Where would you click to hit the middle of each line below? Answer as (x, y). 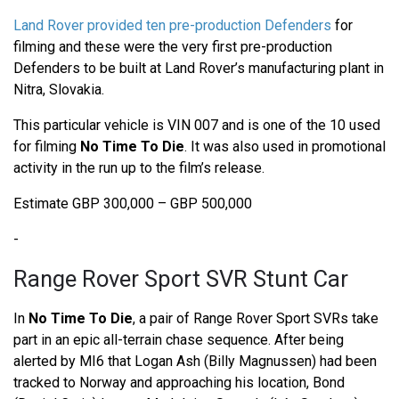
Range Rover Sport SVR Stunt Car (181, 278)
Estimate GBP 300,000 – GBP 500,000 (133, 203)
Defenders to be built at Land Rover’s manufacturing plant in (199, 68)
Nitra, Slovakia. (59, 89)
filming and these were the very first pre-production (173, 46)
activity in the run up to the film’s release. (139, 167)
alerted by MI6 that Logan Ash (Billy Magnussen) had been (195, 361)
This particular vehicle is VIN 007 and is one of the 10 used (197, 125)
